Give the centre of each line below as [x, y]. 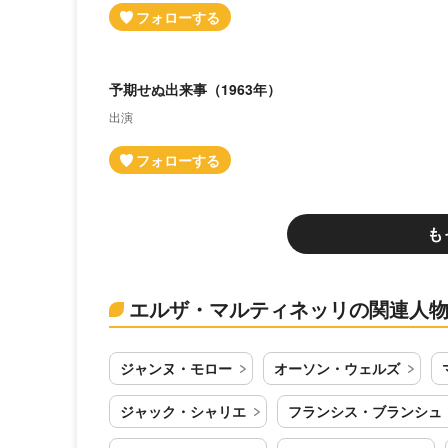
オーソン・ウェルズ [337, 368]
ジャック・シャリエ [183, 411]
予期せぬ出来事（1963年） [195, 89]
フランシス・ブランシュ [365, 411]
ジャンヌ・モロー [176, 368]
